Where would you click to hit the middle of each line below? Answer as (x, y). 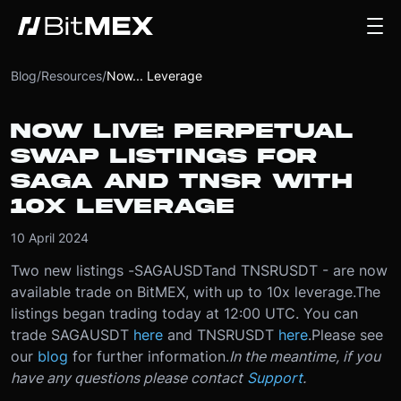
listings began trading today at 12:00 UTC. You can (184, 313)
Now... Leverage (154, 76)
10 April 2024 (50, 238)
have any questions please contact (127, 378)
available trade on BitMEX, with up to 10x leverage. (183, 292)
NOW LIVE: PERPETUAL (182, 131)
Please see (347, 335)
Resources (72, 76)
